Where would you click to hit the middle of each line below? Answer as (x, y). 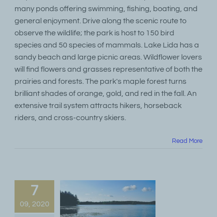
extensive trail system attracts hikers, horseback (98, 106)
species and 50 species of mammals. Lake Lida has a (107, 45)
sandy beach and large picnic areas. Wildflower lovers (108, 57)
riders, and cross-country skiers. (70, 118)
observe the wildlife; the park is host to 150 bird (94, 33)
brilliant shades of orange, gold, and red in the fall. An (106, 93)
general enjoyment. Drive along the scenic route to (101, 21)
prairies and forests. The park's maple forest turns (101, 81)
